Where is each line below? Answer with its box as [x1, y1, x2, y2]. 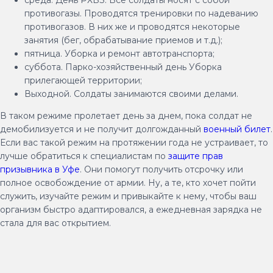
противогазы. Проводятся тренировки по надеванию [24, 8, 258, 19]
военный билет [204, 124, 271, 135]
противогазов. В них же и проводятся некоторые [24, 21, 240, 32]
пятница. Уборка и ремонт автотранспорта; [24, 48, 214, 59]
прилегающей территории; [24, 75, 142, 86]
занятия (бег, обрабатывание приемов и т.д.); [24, 35, 222, 46]
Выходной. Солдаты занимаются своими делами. [24, 88, 238, 99]
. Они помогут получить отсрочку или [80, 164, 243, 175]
